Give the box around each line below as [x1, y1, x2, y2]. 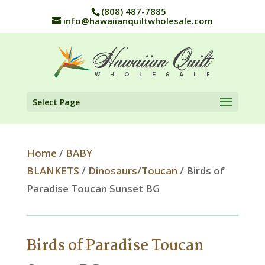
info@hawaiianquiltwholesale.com [63, 15, 213, 27]
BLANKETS [26, 163, 79, 177]
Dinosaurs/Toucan [88, 163, 177, 177]
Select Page [32, 96, 80, 108]
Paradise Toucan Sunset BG [26, 181, 160, 195]
